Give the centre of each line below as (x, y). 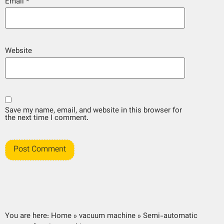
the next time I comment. (47, 118)
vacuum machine (107, 216)
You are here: (27, 216)
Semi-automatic (170, 216)
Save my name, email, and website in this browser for (93, 110)
